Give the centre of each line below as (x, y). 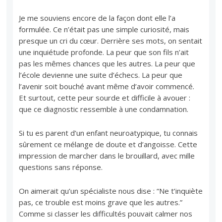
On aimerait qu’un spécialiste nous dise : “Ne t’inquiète (111, 191)
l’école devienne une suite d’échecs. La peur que (101, 75)
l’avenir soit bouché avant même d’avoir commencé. (107, 86)
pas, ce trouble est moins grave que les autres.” (101, 202)
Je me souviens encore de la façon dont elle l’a (97, 18)
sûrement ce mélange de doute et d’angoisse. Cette (108, 144)
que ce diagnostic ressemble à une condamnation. (104, 109)
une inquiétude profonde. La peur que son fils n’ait (104, 52)
